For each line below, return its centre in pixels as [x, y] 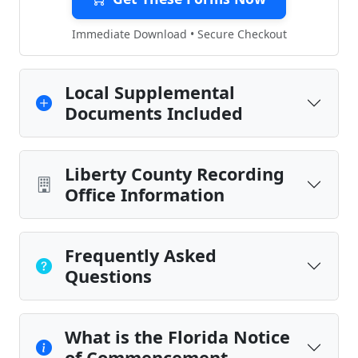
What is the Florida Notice [177, 337]
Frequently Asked [141, 255]
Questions [108, 276]
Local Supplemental [150, 92]
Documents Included [154, 113]
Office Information [145, 195]
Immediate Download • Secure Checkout [179, 34]
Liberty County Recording [175, 174]
